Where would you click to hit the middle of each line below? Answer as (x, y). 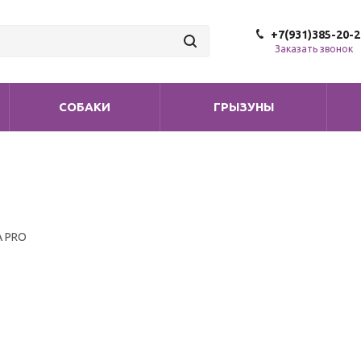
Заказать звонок (314, 49)
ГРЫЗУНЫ (243, 107)
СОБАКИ (85, 107)
